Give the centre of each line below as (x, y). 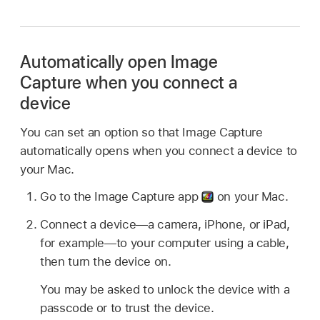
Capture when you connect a (129, 82)
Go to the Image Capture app (121, 197)
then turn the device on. (106, 262)
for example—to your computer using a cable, (165, 243)
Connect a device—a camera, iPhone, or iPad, (165, 225)
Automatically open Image (119, 61)
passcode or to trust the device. (127, 307)
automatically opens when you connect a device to (159, 150)
